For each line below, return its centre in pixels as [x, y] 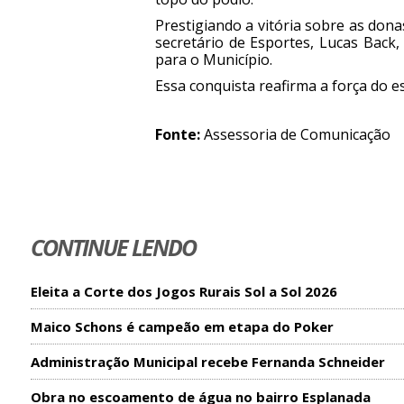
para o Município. [213, 60]
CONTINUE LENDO [113, 248]
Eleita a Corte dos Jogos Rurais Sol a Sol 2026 [184, 292]
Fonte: [177, 135]
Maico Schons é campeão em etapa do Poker [182, 327]
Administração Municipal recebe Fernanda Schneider [207, 362]
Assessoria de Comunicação [295, 135]
